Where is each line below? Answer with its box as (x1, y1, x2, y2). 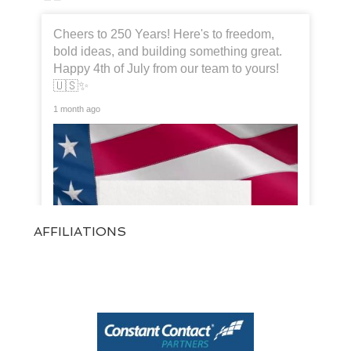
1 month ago (52, 103, 100, 114)
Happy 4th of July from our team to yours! (52, 61, 279, 75)
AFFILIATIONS (33, 223, 126, 239)
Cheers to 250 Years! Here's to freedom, (52, 27, 274, 41)
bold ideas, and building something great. (52, 44, 282, 58)
